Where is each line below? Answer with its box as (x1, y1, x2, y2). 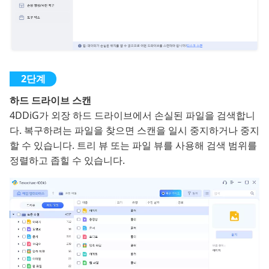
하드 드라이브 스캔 (10, 93, 91, 107)
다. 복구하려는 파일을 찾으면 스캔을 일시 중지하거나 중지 (10, 123, 259, 137)
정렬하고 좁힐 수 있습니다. (10, 153, 125, 167)
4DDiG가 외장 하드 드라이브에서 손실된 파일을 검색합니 (10, 108, 255, 122)
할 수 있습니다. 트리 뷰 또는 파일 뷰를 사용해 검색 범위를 (10, 138, 257, 152)
